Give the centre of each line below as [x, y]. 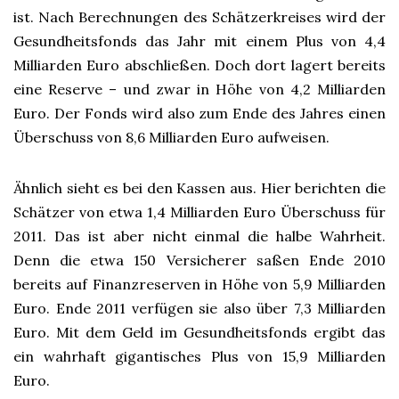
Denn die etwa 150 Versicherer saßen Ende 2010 [199, 260]
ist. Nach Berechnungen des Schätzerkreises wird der [199, 17]
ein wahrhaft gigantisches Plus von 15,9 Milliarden [199, 356]
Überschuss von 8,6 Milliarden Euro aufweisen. [171, 137]
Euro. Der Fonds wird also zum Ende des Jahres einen [199, 113]
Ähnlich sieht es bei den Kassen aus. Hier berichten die [199, 188]
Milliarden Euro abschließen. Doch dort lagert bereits [199, 65]
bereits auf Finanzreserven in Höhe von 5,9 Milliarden [199, 284]
